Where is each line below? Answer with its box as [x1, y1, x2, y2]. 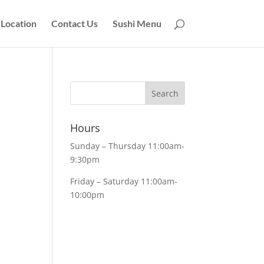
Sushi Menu [112, 18, 161, 29]
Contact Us [51, 18, 98, 29]
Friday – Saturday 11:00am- [70, 176, 178, 187]
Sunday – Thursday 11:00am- [70, 140, 185, 151]
